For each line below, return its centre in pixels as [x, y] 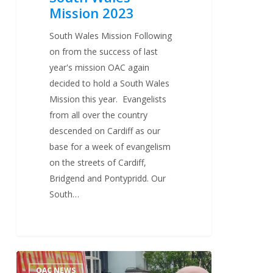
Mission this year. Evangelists [108, 99]
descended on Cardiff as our [105, 131]
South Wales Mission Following [111, 36]
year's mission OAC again [100, 68]
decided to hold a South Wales [110, 83]
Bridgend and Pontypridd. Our [108, 179]
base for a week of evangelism [110, 147]
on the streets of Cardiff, [98, 163]
